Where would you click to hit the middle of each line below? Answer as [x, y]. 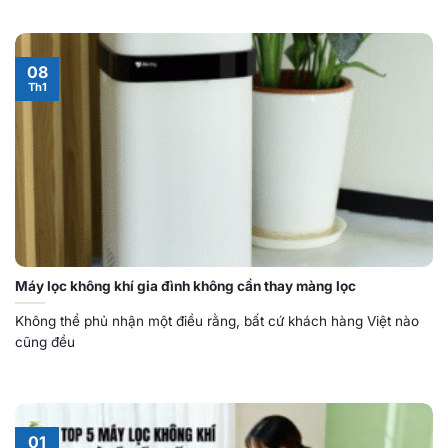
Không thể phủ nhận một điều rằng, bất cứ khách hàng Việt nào [217, 320]
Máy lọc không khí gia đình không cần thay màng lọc [185, 285]
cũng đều [45, 341]
